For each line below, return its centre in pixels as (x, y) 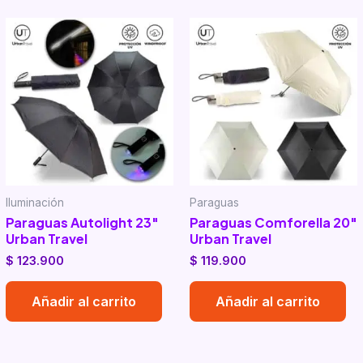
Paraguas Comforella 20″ (273, 223)
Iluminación (34, 202)
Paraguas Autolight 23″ (82, 223)
